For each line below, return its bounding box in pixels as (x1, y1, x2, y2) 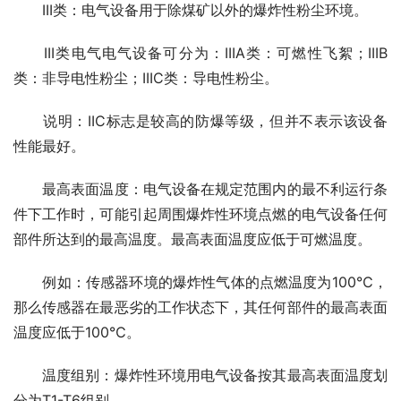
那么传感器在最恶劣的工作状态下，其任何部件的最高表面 (13, 298, 388, 317)
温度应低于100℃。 (13, 323, 141, 342)
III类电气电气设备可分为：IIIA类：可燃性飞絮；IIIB (13, 44, 388, 63)
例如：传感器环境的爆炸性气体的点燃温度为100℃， (13, 273, 388, 292)
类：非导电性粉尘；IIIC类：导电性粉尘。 (13, 69, 278, 88)
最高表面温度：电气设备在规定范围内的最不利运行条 (13, 180, 388, 199)
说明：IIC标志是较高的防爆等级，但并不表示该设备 (13, 112, 388, 131)
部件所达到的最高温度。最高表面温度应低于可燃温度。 (13, 230, 371, 249)
